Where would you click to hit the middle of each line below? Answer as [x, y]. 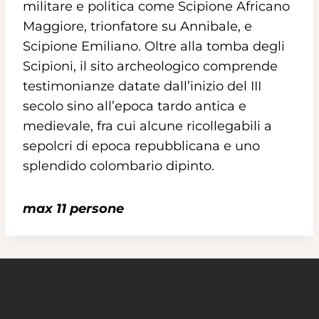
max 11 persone [73, 208]
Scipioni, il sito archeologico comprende [150, 66]
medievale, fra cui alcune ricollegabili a [147, 126]
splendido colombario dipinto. [119, 166]
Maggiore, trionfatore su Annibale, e [137, 26]
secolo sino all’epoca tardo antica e [135, 106]
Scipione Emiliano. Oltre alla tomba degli [154, 46]
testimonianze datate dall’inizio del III [142, 86]
